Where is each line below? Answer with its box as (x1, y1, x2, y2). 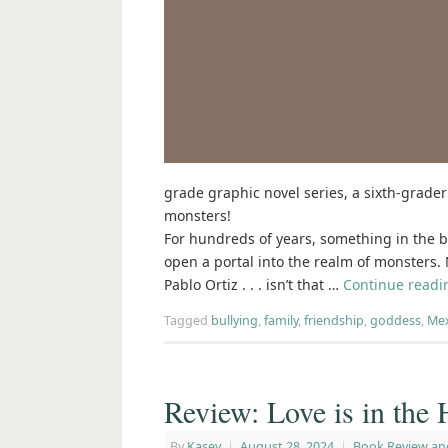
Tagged (164, 312, 211, 330)
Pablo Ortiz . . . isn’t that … (164, 275, 343, 295)
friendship (304, 312, 364, 330)
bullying (211, 312, 258, 330)
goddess (370, 312, 421, 330)
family (264, 312, 298, 330)
